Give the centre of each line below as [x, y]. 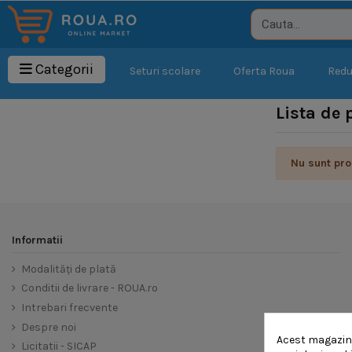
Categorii [64, 69]
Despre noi [49, 327]
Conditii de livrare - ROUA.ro [90, 288]
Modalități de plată [69, 269]
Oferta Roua [264, 71]
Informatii [37, 240]
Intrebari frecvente [70, 307]
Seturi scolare [165, 71]
